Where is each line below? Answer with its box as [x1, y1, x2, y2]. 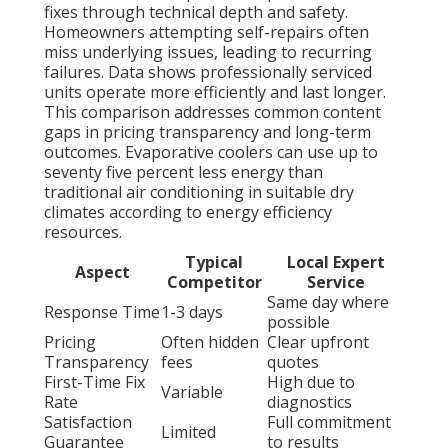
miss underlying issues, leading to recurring [44, 41, 372, 64]
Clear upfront [267, 331, 369, 354]
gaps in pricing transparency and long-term [44, 121, 371, 144]
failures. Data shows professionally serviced [44, 61, 372, 84]
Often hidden [161, 331, 259, 354]
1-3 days [161, 301, 223, 324]
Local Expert [286, 251, 385, 274]
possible [267, 311, 330, 334]
